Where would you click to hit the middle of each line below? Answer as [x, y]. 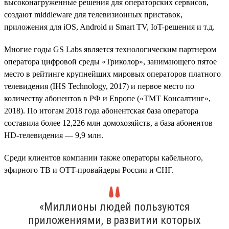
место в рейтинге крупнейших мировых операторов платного [112, 74]
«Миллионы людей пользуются [114, 207]
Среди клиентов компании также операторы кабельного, [104, 157]
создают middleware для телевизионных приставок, [93, 14]
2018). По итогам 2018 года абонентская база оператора [101, 110]
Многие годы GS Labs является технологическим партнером [110, 49]
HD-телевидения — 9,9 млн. [54, 135]
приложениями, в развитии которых [114, 220]
